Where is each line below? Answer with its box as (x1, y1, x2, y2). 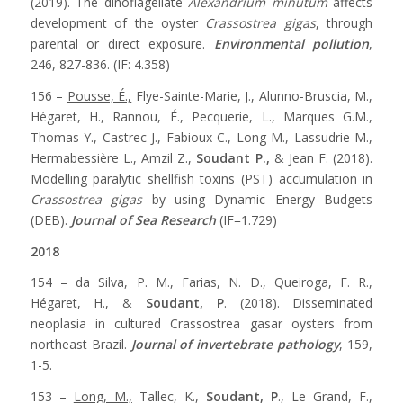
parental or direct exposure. (30, 34, 214, 52)
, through (315, 13, 373, 31)
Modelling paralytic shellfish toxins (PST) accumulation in (30, 169, 373, 187)
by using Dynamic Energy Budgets (142, 190, 373, 208)
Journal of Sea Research (70, 210, 216, 228)
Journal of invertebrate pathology (130, 336, 340, 354)
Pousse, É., (67, 86, 132, 104)
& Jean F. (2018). (269, 148, 373, 166)
